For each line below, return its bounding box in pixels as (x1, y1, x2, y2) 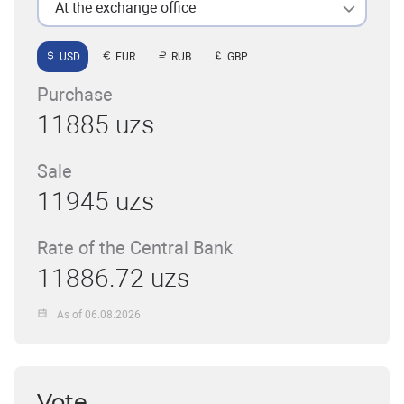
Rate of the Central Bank (37, 237, 233, 259)
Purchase (37, 84, 113, 106)
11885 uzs (37, 110, 154, 140)
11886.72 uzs (37, 263, 189, 293)
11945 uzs (37, 187, 154, 216)
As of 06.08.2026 (57, 308, 142, 321)
